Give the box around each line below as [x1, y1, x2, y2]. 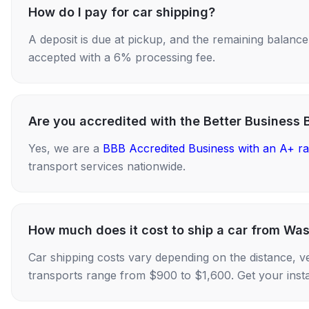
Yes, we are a [28, 141, 103, 155]
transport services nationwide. [28, 159, 186, 173]
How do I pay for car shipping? [28, 4, 215, 19]
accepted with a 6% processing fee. [28, 50, 215, 64]
